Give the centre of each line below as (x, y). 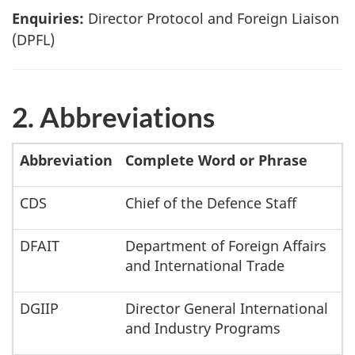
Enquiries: (48, 18)
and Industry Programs (203, 328)
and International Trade (205, 266)
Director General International (227, 309)
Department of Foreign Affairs (226, 246)
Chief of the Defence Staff (211, 203)
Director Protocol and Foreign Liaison (212, 18)
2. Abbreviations (113, 116)
